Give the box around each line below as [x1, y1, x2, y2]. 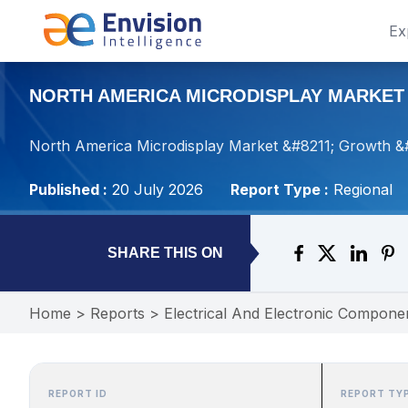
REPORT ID [48, 388, 107, 399]
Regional [333, 180, 393, 199]
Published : [29, 180, 107, 199]
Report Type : [230, 180, 329, 199]
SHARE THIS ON [107, 245, 223, 260]
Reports [90, 304, 145, 322]
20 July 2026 [112, 180, 203, 199]
